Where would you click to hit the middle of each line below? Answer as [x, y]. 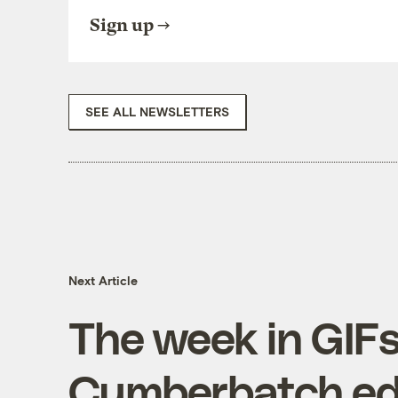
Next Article [103, 281]
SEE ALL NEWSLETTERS [157, 111]
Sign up [121, 25]
